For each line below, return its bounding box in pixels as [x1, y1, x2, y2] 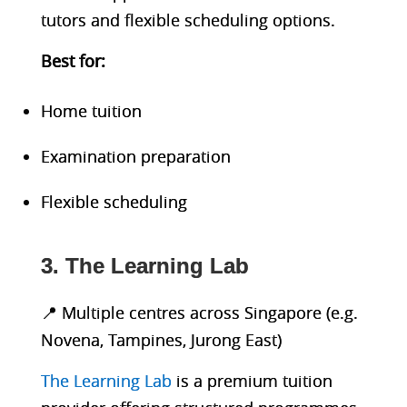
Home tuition [40, 99, 142, 122]
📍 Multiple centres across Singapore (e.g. [40, 301, 358, 323]
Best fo [40, 49, 94, 72]
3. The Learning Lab [40, 253, 249, 278]
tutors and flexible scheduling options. [40, 8, 335, 31]
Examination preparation [40, 144, 231, 167]
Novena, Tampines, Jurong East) [40, 328, 282, 351]
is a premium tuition [171, 369, 333, 392]
